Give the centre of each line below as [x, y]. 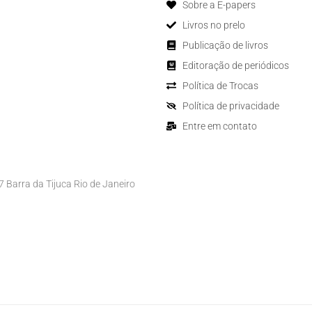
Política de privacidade [231, 106]
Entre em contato [219, 126]
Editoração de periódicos [235, 65]
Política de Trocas [220, 85]
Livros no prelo [213, 25]
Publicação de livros [225, 45]
